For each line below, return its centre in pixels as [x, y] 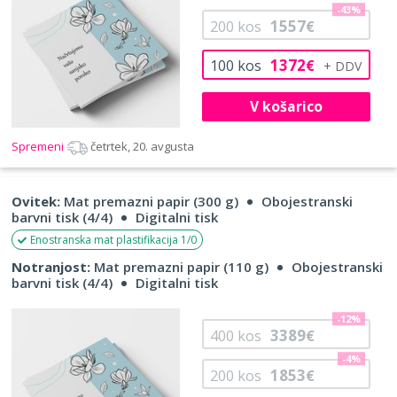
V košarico [286, 106]
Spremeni [39, 147]
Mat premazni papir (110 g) [179, 267]
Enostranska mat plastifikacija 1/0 [113, 240]
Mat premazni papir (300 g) [149, 202]
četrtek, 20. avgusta [142, 147]
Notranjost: [51, 267]
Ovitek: [36, 202]
